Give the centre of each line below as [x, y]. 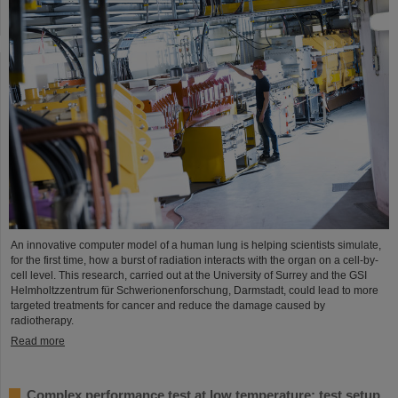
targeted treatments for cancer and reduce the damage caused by [168, 306]
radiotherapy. [42, 321]
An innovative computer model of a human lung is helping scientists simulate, [196, 246]
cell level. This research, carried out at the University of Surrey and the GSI [189, 276]
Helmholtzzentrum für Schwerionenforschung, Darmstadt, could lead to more [195, 291]
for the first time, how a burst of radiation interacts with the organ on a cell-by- [195, 261]
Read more [38, 342]
